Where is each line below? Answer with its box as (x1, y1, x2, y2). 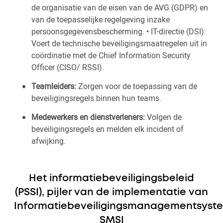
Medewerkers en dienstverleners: (31, 111, 145, 122)
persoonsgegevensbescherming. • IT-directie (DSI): (31, 26, 206, 37)
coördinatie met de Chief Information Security (31, 50, 191, 61)
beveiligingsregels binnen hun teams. (31, 93, 163, 104)
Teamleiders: (31, 81, 76, 92)
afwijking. (31, 135, 66, 146)
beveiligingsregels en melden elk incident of (31, 123, 184, 134)
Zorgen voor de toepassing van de (76, 81, 197, 92)
